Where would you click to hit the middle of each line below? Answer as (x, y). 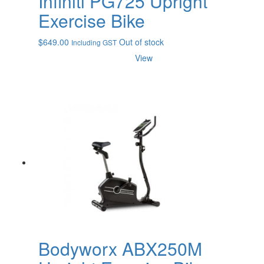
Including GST (94, 42)
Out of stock (141, 42)
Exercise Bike (92, 21)
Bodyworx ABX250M (120, 249)
